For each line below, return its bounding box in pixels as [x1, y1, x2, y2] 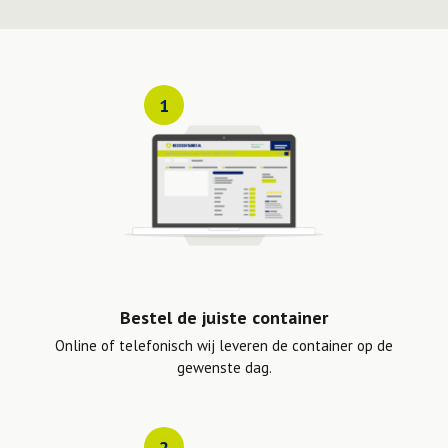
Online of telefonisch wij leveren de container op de [55, 336, 393, 356]
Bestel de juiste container [120, 306, 328, 330]
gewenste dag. [176, 358, 272, 378]
